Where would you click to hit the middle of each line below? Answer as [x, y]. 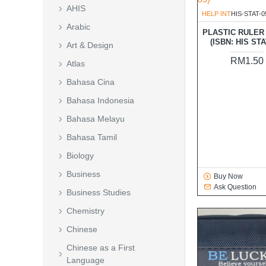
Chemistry [85, 211]
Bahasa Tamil [92, 137]
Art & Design [90, 45]
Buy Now [228, 177]
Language [85, 260]
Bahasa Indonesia [100, 100]
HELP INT [216, 14]
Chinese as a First [101, 248]
